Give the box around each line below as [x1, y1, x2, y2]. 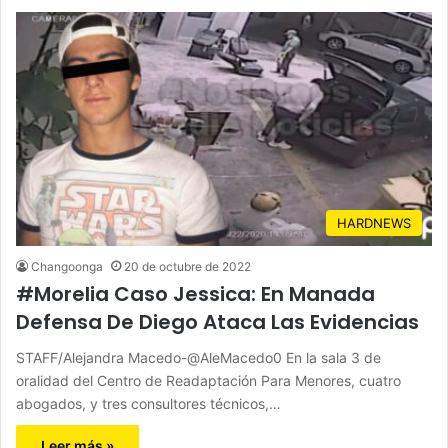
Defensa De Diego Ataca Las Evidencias [16, 308, 419, 337]
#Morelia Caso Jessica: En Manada [16, 280, 375, 309]
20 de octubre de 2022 [124, 259, 251, 275]
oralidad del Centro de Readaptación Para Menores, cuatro [16, 372, 401, 390]
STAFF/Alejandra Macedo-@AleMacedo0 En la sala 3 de [16, 349, 381, 367]
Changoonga [31, 259, 103, 275]
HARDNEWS [337, 215, 411, 232]
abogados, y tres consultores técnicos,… [16, 395, 281, 413]
